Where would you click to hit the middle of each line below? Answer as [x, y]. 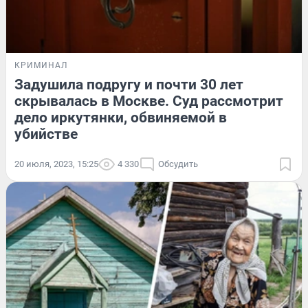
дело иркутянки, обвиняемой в [121, 117]
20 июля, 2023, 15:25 [56, 164]
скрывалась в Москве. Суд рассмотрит [149, 101]
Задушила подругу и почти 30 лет [129, 84]
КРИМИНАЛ [41, 65]
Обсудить [178, 164]
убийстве [46, 134]
